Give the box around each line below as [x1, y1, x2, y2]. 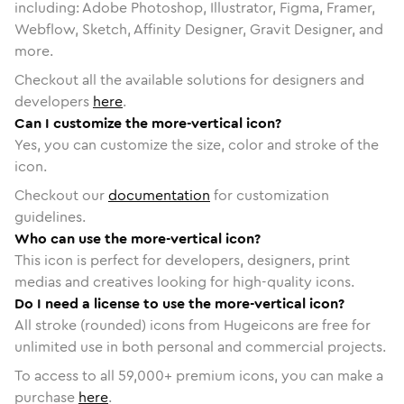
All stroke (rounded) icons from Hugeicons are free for [14, 314, 371, 335]
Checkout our [14, 184, 108, 206]
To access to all [14, 364, 118, 386]
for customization [210, 184, 329, 206]
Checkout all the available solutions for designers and [14, 69, 364, 90]
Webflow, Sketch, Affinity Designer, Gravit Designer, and [14, 18, 383, 40]
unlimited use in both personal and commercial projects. [14, 335, 386, 357]
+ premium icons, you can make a [164, 364, 383, 386]
